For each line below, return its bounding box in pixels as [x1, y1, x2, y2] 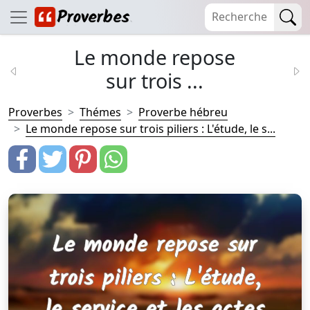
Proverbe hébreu [138, 104, 228, 120]
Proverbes [8, 104, 62, 120]
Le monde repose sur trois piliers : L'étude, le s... [26, 121, 275, 136]
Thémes [80, 104, 121, 120]
